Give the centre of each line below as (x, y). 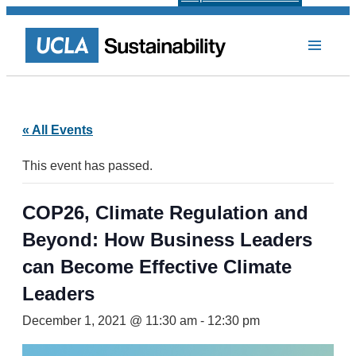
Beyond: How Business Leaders (167, 240)
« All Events (58, 130)
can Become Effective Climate (157, 267)
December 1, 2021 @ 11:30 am (110, 321)
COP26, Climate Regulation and (165, 213)
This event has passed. (87, 166)
